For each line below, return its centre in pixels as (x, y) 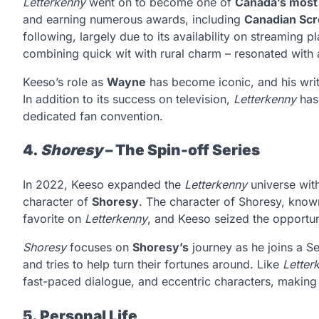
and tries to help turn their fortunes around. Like (153, 265)
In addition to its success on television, (128, 99)
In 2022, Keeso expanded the (104, 185)
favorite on (54, 219)
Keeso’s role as (65, 82)
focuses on (99, 247)
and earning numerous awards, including (134, 19)
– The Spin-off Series (181, 150)
